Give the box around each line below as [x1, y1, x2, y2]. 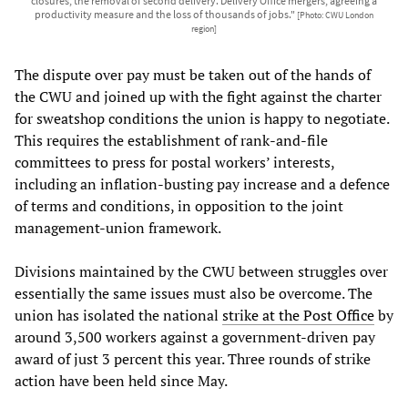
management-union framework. [15, 218, 221, 239]
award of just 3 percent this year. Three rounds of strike [15, 349, 371, 370]
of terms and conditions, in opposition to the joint [15, 196, 343, 217]
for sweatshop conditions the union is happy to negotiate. [15, 108, 389, 129]
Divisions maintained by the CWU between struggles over [15, 261, 388, 282]
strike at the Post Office [222, 305, 374, 326]
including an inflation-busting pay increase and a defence [15, 174, 390, 195]
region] [191, 24, 217, 36]
